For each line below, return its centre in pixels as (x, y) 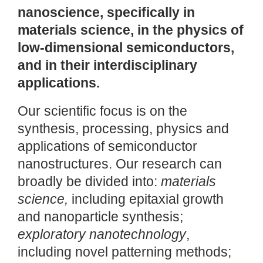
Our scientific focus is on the (102, 112)
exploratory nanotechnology (102, 235)
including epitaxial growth (146, 200)
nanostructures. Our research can (120, 164)
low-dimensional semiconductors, (126, 48)
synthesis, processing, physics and (123, 129)
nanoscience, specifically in (106, 13)
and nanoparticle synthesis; (100, 217)
